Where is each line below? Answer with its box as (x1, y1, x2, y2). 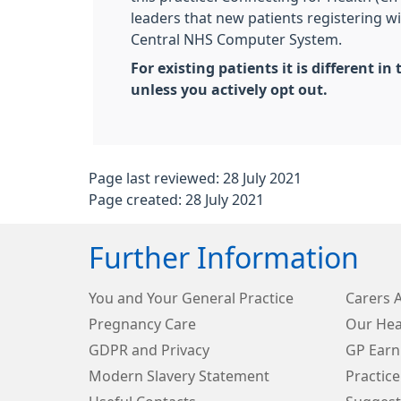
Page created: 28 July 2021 (89, 192, 264, 207)
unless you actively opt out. (131, 82, 328, 97)
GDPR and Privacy (89, 343, 209, 357)
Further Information (89, 244, 359, 273)
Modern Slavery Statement (89, 369, 269, 383)
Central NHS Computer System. (131, 32, 342, 47)
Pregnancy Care (89, 317, 196, 331)
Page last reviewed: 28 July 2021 (89, 171, 302, 185)
